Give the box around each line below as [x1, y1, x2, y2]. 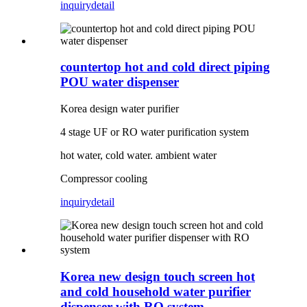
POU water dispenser [60, 75, 179, 90]
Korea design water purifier [60, 103, 179, 115]
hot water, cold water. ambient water [60, 149, 217, 162]
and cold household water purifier [60, 284, 251, 299]
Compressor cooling [60, 173, 147, 185]
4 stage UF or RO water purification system [60, 126, 249, 138]
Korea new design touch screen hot [60, 269, 255, 284]
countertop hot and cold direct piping [60, 60, 270, 75]
